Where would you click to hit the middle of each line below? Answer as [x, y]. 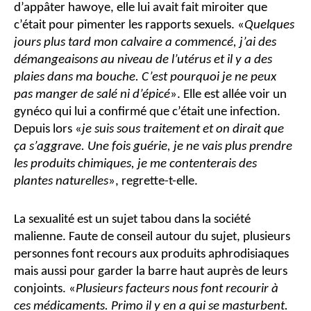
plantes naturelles [61, 181]
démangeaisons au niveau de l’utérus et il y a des [143, 60]
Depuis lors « [48, 129]
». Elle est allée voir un [228, 94]
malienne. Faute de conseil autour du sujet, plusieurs [152, 237]
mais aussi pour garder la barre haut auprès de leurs [151, 272]
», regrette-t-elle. [153, 181]
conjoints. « [45, 289]
